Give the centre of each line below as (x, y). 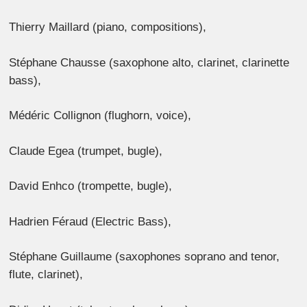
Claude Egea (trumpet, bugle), (86, 151)
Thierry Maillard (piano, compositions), (108, 27)
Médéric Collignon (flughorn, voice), (100, 116)
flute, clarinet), (46, 275)
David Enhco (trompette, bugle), (91, 186)
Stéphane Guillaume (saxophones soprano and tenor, (145, 257)
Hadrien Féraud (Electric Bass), (90, 221)
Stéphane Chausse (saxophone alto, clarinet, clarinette (149, 62)
